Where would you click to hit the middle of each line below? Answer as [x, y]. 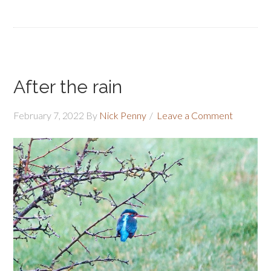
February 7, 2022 [49, 115]
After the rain [68, 87]
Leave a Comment [195, 115]
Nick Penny [123, 115]
